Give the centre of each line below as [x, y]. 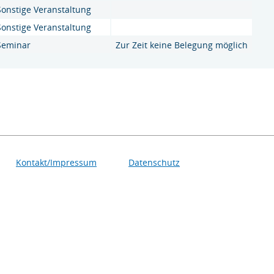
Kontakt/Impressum [56, 163]
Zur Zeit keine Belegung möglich [182, 45]
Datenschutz [154, 163]
